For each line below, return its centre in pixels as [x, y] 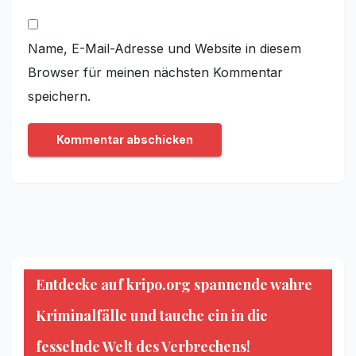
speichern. [59, 96]
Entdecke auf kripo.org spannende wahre [174, 285]
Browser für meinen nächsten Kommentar [155, 72]
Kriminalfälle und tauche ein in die [152, 316]
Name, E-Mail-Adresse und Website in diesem [164, 48]
